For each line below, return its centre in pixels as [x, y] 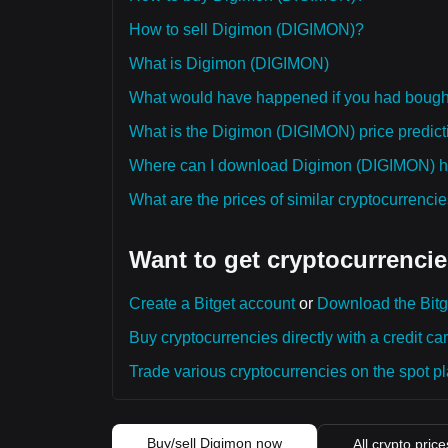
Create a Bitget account [212, 303]
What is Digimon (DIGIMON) [229, 63]
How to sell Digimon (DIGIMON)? [246, 29]
